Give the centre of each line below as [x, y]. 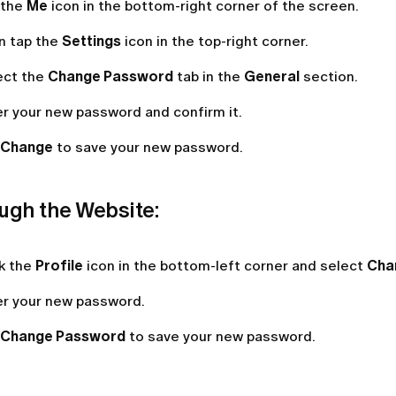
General [272, 76]
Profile [59, 266]
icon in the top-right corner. [215, 41]
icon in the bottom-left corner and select [225, 266]
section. [329, 76]
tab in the [209, 76]
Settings [91, 41]
